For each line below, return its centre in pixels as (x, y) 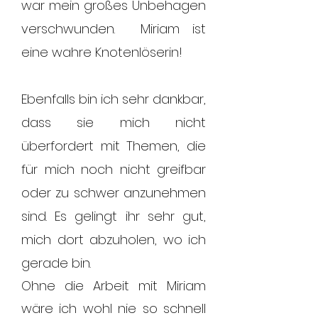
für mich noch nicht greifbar (114, 169)
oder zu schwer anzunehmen (114, 193)
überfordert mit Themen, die (114, 146)
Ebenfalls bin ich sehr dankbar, (114, 99)
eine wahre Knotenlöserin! (102, 52)
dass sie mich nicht (114, 122)
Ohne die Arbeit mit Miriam (114, 286)
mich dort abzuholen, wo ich (114, 240)
